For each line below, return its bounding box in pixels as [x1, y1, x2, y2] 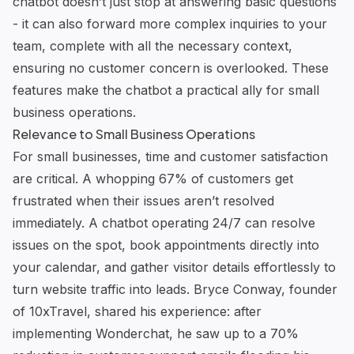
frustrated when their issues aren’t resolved [13, 192, 274, 209]
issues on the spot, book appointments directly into [13, 236, 319, 253]
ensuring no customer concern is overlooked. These [13, 59, 329, 76]
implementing [13, 325, 96, 341]
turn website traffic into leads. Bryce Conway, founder [13, 281, 337, 297]
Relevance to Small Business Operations [13, 125, 255, 142]
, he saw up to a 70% [169, 325, 299, 341]
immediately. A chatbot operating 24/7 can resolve [13, 214, 315, 231]
